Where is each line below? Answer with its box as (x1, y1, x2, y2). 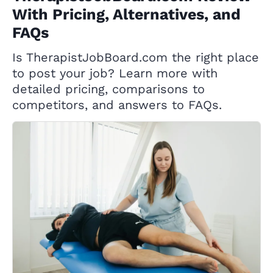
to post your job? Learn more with (12, 66, 218, 81)
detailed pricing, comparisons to (12, 82, 205, 97)
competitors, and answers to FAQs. (12, 97, 222, 113)
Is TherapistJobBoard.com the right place (12, 50, 259, 65)
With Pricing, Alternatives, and (12, 5, 241, 24)
